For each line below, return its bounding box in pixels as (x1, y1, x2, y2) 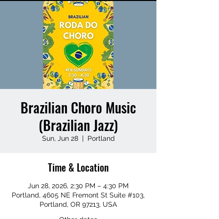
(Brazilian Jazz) (39, 115, 118, 135)
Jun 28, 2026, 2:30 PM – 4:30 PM (28, 182, 129, 190)
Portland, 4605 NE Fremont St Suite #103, (12, 191, 145, 199)
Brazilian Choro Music (21, 97, 136, 117)
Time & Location (48, 160, 109, 175)
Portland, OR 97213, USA (40, 200, 117, 208)
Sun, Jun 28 (42, 134, 78, 142)
